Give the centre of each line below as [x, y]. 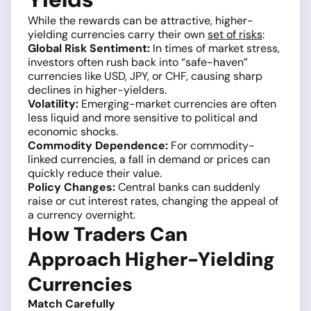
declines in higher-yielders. [97, 90]
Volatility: [53, 104]
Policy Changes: [72, 187]
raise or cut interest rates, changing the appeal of [153, 201]
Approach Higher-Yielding [151, 260]
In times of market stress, [215, 49]
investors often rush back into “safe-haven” [138, 62]
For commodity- [211, 146]
